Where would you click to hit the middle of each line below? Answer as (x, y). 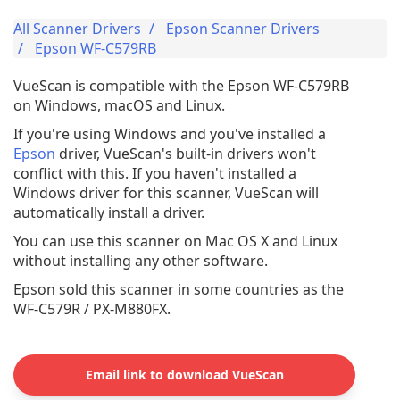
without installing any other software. (141, 261)
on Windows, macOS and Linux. (119, 106)
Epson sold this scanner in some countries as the (179, 290)
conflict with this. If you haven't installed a (155, 174)
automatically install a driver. (109, 213)
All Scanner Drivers (77, 29)
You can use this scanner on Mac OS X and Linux (175, 242)
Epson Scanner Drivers (243, 29)
